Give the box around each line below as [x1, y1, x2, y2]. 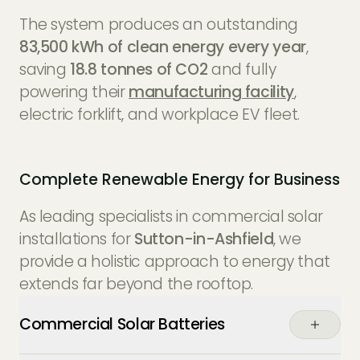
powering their [18, 80, 129, 103]
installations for [18, 228, 135, 251]
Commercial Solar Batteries [18, 313, 225, 335]
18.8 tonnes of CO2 [70, 58, 208, 80]
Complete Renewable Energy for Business [18, 169, 340, 191]
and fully [207, 58, 276, 80]
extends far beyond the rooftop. [18, 273, 254, 296]
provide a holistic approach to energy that [18, 251, 330, 273]
